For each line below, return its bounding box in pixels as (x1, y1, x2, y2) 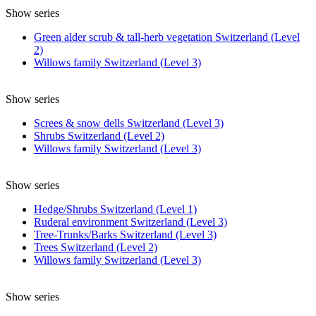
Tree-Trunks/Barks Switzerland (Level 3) (34, 228, 217, 241)
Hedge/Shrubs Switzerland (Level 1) (34, 202, 197, 215)
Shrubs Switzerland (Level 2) (34, 129, 164, 142)
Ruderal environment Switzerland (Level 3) (34, 215, 227, 228)
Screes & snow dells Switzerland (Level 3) (34, 116, 224, 129)
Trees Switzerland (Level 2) (34, 241, 157, 253)
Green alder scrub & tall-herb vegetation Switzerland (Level (34, 30, 300, 43)
